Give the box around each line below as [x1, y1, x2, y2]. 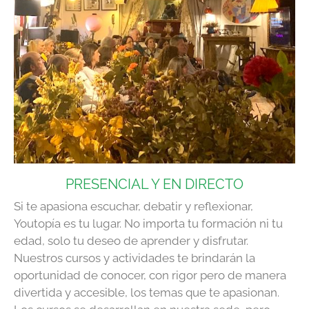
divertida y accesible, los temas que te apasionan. [14, 285, 279, 299]
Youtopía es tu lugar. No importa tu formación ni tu [14, 216, 283, 230]
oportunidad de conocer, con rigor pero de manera [14, 268, 286, 282]
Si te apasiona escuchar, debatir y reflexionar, [14, 199, 253, 213]
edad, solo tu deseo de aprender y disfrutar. [14, 233, 248, 248]
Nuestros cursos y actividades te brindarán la [14, 250, 255, 265]
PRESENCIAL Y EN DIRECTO [66, 175, 243, 192]
